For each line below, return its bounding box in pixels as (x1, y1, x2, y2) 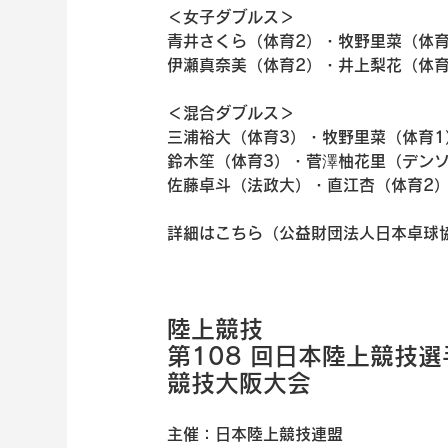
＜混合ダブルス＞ (167, 104, 296, 121)
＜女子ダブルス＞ (167, 8, 296, 25)
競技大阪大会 (167, 370, 312, 395)
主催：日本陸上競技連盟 (167, 425, 344, 442)
